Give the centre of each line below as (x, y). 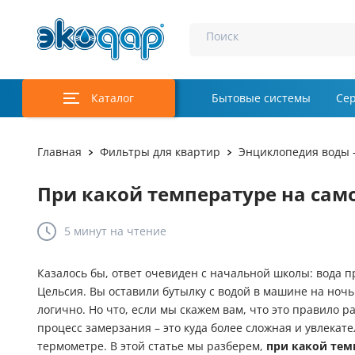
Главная (59, 152)
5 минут (86, 231)
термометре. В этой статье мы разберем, (152, 346)
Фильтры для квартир (160, 152)
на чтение (137, 231)
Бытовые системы (261, 98)
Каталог (113, 98)
